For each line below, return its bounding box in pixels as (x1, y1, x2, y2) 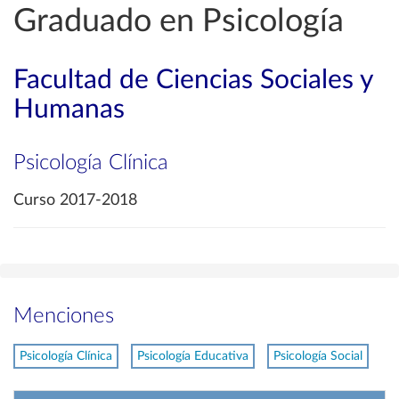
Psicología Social (273, 350, 362, 362)
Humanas (13, 96, 125, 123)
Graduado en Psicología (13, 5, 344, 37)
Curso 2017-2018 (13, 192, 137, 208)
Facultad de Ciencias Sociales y (13, 67, 372, 94)
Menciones (13, 305, 114, 327)
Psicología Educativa (137, 350, 248, 362)
